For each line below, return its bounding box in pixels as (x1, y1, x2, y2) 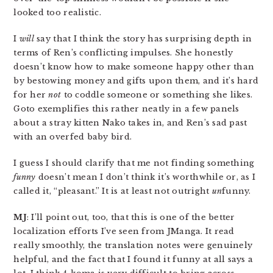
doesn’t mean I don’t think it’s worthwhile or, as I (35, 172, 256, 182)
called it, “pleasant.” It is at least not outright (13, 186, 212, 196)
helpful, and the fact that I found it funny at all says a (13, 254, 253, 264)
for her (13, 90, 49, 100)
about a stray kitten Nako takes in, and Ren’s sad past (13, 118, 247, 128)
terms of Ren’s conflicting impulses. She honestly (13, 48, 233, 58)
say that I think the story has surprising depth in (34, 34, 252, 44)
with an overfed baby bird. (13, 132, 132, 142)
